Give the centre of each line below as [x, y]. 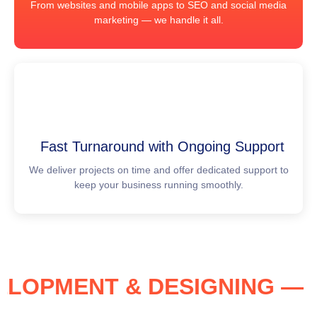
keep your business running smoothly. [158, 185]
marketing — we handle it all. [158, 20]
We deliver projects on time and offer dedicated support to [158, 170]
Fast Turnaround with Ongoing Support [162, 147]
